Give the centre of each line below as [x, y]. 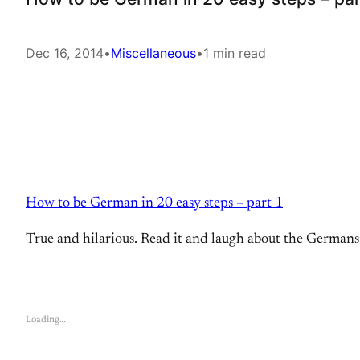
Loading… [46, 320]
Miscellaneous [153, 53]
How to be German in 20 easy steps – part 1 [154, 203]
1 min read [235, 53]
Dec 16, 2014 [65, 53]
